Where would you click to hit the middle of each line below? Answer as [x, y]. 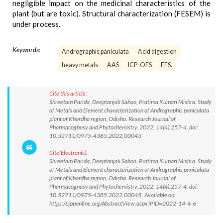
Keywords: [26, 50]
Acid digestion [157, 52]
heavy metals [80, 65]
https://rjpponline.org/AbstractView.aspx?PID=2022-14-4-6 [123, 203]
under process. [36, 24]
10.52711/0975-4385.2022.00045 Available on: [112, 195]
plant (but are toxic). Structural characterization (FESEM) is [111, 13]
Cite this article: [68, 93]
